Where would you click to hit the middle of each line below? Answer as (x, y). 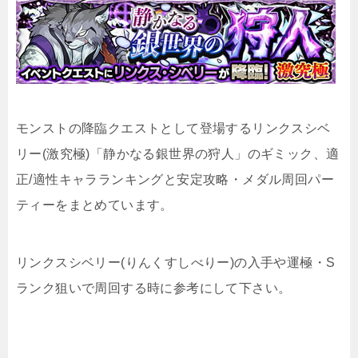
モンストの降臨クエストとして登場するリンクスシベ (173, 128)
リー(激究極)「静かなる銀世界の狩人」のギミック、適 (178, 154)
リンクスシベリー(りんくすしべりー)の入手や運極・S (176, 263)
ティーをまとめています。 (95, 205)
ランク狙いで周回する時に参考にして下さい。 (154, 288)
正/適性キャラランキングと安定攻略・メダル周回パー (175, 179)
